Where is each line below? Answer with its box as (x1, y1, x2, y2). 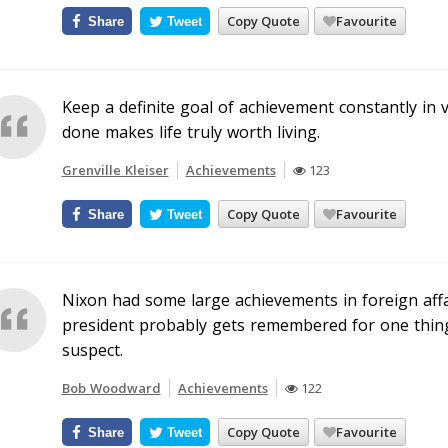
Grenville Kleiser (61, 161, 169, 179)
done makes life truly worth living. (61, 121, 320, 143)
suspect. (61, 339, 123, 361)
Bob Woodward (61, 379, 161, 397)
